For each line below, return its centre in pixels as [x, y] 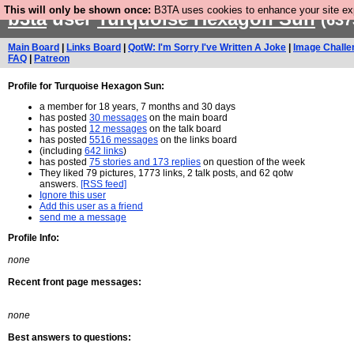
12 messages [118, 129]
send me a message [83, 217]
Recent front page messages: [75, 282]
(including [62, 151]
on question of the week [253, 162]
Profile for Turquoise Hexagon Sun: [86, 86]
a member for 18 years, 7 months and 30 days [137, 107]
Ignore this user [73, 195]
